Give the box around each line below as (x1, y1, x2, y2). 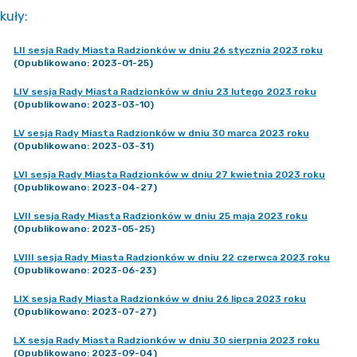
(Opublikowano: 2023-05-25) (14, 223, 155, 234)
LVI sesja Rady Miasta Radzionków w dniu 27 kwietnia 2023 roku (14, 169, 325, 180)
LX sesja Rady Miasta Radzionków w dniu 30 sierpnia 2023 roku (14, 335, 320, 346)
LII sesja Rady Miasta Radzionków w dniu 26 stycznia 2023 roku (14, 45, 323, 56)
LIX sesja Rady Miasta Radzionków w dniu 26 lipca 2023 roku (14, 293, 306, 304)
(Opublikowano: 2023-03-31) (14, 140, 154, 151)
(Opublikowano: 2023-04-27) (14, 182, 157, 193)
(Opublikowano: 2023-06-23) (14, 265, 156, 276)
